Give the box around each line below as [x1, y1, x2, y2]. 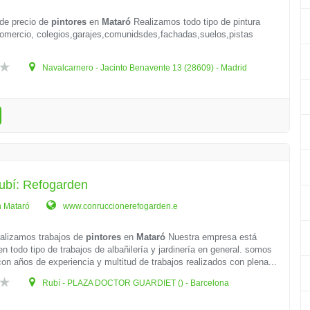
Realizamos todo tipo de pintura [131, 17, 261, 27]
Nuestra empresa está [165, 232, 257, 242]
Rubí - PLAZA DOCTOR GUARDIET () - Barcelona [40, 278, 230, 288]
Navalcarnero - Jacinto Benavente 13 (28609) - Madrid [40, 63, 248, 73]
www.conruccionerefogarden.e [61, 201, 179, 211]
